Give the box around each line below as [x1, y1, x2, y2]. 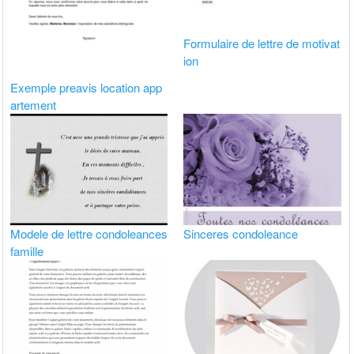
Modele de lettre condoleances [10, 225, 168, 243]
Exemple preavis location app [10, 78, 163, 96]
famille [10, 243, 44, 260]
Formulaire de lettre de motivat [183, 34, 341, 51]
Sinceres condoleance [183, 225, 299, 243]
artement [10, 96, 57, 113]
